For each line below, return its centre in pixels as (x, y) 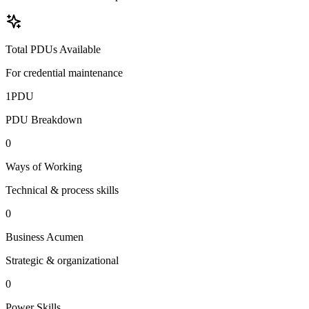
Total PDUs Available (53, 50)
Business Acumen (44, 237)
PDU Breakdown (44, 120)
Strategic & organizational (62, 261)
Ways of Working (44, 167)
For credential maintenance (64, 73)
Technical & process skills (62, 190)
